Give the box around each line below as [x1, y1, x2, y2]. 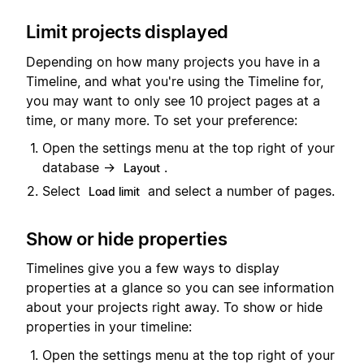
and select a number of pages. [144, 183, 335, 200]
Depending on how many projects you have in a [26, 53, 320, 70]
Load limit [89, 184, 140, 199]
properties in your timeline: [26, 318, 192, 336]
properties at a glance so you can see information [26, 279, 334, 297]
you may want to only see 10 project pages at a [26, 92, 320, 109]
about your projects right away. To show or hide [26, 299, 323, 316]
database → [42, 159, 119, 176]
